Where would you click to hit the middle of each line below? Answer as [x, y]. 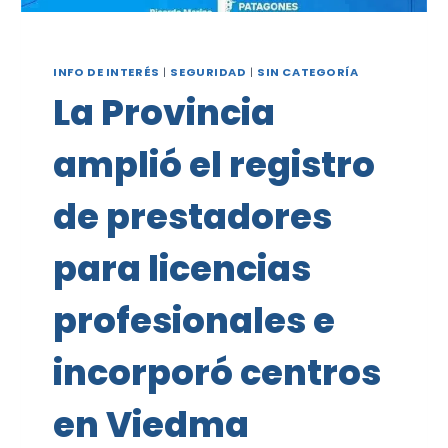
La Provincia [164, 112]
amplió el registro [214, 164]
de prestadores [193, 216]
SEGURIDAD [208, 72]
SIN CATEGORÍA [308, 72]
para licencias [182, 268]
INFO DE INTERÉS [106, 72]
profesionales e [194, 320]
